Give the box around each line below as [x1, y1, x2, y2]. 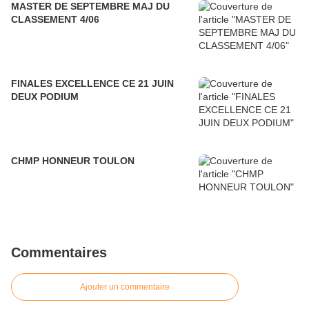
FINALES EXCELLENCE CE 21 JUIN [11, 78, 174, 90]
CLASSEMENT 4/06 [11, 14, 99, 26]
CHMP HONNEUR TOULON [11, 155, 134, 167]
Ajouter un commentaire [80, 282, 170, 292]
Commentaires [11, 245, 107, 261]
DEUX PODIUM [11, 91, 79, 103]
